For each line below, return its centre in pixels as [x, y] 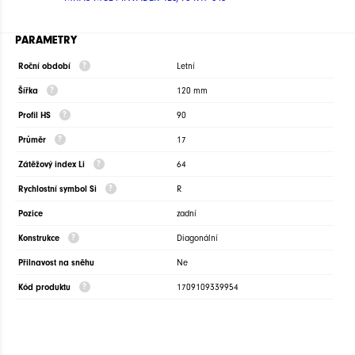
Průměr [33, 140]
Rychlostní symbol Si [59, 189]
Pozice [31, 214]
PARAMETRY [46, 40]
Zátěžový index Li [53, 165]
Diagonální [197, 239]
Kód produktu [46, 288]
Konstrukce [40, 239]
